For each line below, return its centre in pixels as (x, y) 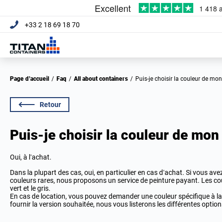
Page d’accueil (31, 79)
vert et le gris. (30, 188)
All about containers (103, 79)
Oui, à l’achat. (31, 157)
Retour (50, 105)
